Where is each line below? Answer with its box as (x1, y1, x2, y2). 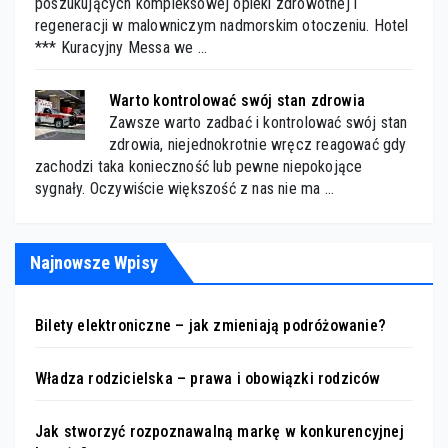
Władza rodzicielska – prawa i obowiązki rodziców (35, 368, 381, 388)
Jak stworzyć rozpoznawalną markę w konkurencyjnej (35, 421, 404, 441)
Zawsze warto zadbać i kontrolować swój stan (109, 112, 408, 132)
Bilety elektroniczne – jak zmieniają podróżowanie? (35, 315, 386, 335)
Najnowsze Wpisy (30, 251, 158, 273)
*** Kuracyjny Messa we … (35, 37, 207, 57)
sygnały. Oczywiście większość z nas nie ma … (35, 178, 334, 198)
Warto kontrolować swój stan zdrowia (109, 90, 365, 110)
